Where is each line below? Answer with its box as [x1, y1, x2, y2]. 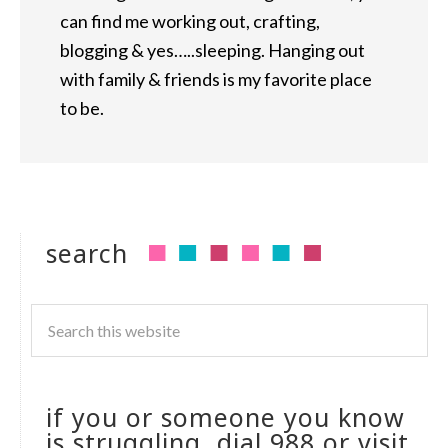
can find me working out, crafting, [60, 10, 320, 33]
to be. [60, 97, 104, 120]
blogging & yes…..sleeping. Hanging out [60, 39, 365, 62]
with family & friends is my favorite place [60, 68, 372, 91]
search [46, 236, 128, 271]
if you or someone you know [46, 400, 405, 435]
